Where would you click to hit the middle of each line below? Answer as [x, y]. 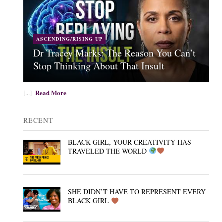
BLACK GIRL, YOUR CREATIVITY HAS [130, 142]
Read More [51, 92]
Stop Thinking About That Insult [99, 66]
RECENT [39, 120]
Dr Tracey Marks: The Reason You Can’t [115, 53]
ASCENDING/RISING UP [70, 39]
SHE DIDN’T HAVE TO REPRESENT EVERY [137, 192]
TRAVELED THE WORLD [109, 151]
